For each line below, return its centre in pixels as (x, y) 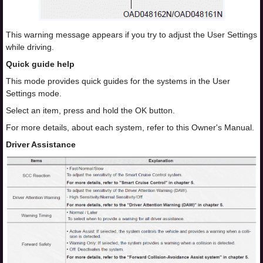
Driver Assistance (41, 145)
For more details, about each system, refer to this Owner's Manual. (130, 128)
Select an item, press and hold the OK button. (90, 111)
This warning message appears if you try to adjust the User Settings (131, 35)
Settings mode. (34, 94)
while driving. (30, 47)
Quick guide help (40, 64)
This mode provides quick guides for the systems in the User (118, 81)
